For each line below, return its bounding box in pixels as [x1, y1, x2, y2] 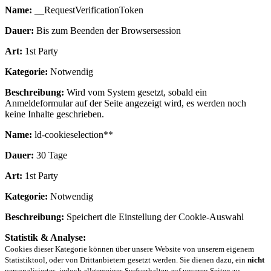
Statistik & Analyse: [5, 232, 86, 243]
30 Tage [34, 149, 67, 160]
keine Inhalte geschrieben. [5, 108, 104, 119]
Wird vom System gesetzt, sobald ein [64, 87, 207, 97]
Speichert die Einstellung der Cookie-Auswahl [64, 211, 244, 222]
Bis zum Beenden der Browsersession [34, 25, 181, 36]
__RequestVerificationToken [32, 4, 143, 15]
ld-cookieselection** [32, 129, 113, 140]
